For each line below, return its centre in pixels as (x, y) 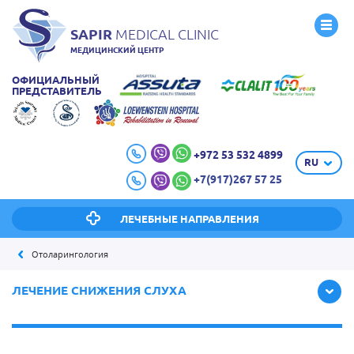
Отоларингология (70, 254)
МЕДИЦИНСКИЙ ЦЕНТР (117, 50)
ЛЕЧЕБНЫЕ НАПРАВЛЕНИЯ (189, 219)
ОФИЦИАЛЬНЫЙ (56, 80)
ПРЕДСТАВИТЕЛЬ (57, 91)
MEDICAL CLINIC (166, 34)
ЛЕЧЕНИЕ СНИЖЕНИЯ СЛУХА (99, 290)
